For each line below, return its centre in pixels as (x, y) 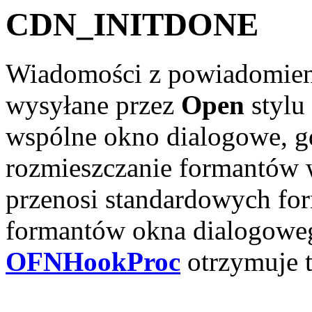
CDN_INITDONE (132, 24)
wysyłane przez (93, 105)
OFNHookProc (93, 262)
